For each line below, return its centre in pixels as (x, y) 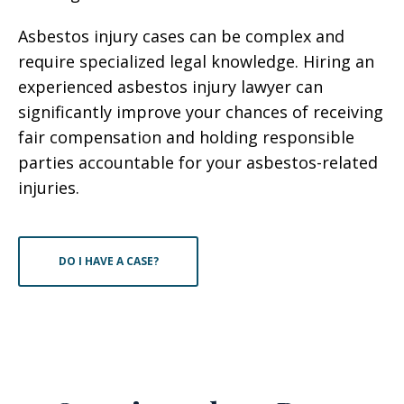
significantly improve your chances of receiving (201, 112)
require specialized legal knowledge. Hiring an (196, 61)
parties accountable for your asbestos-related (198, 162)
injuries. (49, 188)
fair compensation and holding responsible (186, 137)
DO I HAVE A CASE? (108, 261)
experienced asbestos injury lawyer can (170, 87)
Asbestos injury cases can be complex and (181, 36)
